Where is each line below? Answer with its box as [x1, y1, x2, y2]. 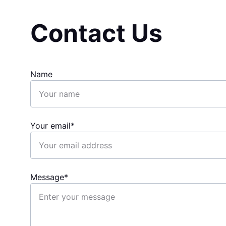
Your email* [30, 121, 75, 131]
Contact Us [30, 18, 162, 48]
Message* [30, 172, 68, 182]
